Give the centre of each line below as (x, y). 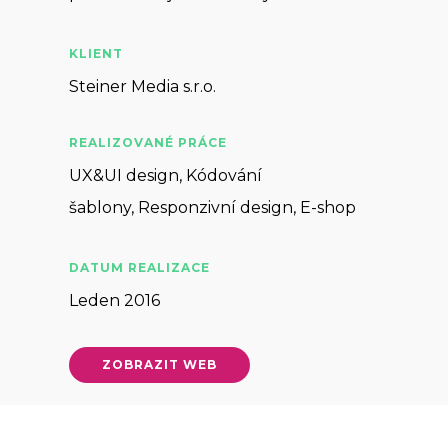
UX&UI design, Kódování (165, 175)
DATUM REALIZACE (139, 267)
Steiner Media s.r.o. (142, 86)
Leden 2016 (114, 300)
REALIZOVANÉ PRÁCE (147, 142)
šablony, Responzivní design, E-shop (212, 207)
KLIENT (95, 53)
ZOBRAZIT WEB (159, 364)
